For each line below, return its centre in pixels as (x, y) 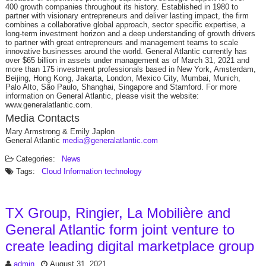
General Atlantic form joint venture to (120, 229)
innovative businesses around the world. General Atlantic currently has (126, 51)
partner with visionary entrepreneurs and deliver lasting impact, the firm (127, 16)
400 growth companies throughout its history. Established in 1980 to (121, 7)
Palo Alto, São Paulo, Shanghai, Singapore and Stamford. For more (121, 87)
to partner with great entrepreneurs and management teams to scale (121, 42)
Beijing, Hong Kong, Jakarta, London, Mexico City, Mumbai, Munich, (123, 78)
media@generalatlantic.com (110, 140)
